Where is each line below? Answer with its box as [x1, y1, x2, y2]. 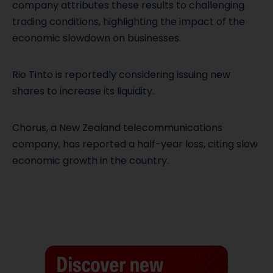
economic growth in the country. [12, 154, 169, 168]
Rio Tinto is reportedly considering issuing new [12, 68, 230, 82]
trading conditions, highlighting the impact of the [12, 14, 245, 29]
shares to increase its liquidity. [12, 84, 154, 99]
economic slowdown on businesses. [12, 30, 181, 45]
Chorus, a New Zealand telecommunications [12, 121, 222, 135]
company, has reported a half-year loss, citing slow [12, 137, 258, 152]
